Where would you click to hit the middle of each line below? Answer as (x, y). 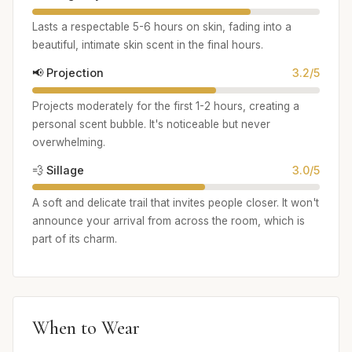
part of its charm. (75, 239)
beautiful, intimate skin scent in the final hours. (148, 45)
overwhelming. (69, 142)
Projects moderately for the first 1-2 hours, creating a (166, 106)
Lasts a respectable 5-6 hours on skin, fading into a (162, 27)
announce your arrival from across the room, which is (169, 221)
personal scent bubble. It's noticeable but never (151, 124)
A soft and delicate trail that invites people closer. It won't (176, 203)
